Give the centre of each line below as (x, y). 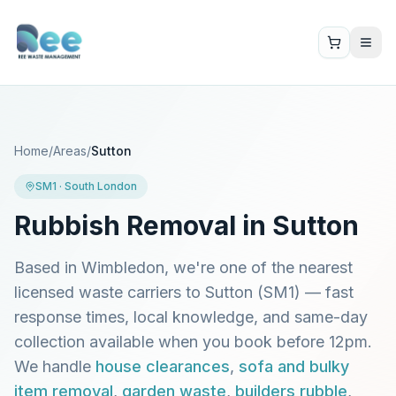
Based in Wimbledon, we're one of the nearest (183, 267)
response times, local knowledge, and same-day (191, 317)
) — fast (324, 292)
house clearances (163, 366)
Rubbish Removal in (143, 225)
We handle (55, 366)
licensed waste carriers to (110, 292)
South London (101, 186)
